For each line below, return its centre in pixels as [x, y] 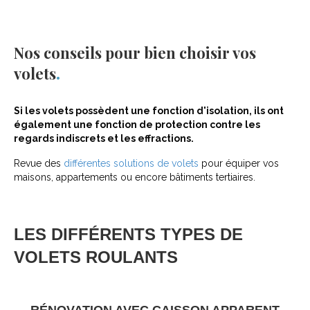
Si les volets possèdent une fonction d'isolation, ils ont [149, 111]
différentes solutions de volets [131, 164]
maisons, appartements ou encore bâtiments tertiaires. [135, 177]
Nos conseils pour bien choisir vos [135, 53]
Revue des [39, 164]
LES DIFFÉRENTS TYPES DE [128, 235]
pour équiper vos [239, 164]
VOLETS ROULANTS [96, 257]
